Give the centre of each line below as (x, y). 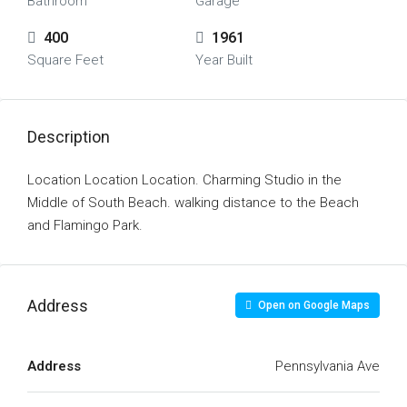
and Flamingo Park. (85, 225)
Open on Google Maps (313, 305)
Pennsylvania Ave (328, 366)
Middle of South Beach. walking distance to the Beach (193, 203)
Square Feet (65, 60)
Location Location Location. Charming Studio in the (184, 180)
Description (69, 137)
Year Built (223, 60)
